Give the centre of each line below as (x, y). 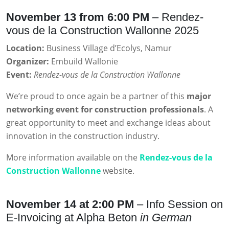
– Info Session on (178, 204)
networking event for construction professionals (105, 110)
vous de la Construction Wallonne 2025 (102, 31)
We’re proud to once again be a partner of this (96, 96)
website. (118, 171)
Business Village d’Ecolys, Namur (108, 48)
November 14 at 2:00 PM (70, 204)
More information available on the (73, 158)
